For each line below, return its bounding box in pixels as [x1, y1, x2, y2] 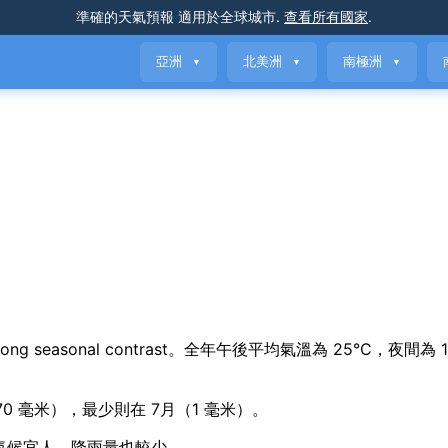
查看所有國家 [284, 8, 368, 25]
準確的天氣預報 [76, 8, 174, 25]
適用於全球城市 [174, 8, 276, 25]
